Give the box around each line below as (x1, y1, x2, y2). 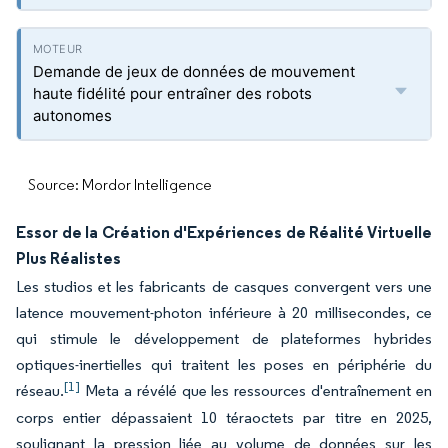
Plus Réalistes (16, 248, 121, 268)
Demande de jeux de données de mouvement (33, 62, 355, 81)
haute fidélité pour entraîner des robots (33, 84, 312, 103)
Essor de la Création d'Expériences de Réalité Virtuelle (16, 222, 432, 242)
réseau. (16, 381, 64, 400)
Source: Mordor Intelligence (28, 175, 212, 194)
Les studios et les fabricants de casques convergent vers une (16, 277, 432, 296)
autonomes (33, 106, 112, 125)
